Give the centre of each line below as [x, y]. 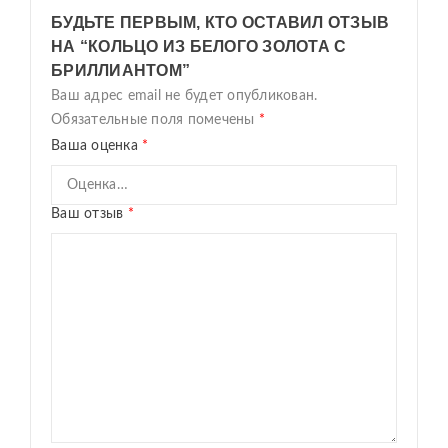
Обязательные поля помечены [155, 120]
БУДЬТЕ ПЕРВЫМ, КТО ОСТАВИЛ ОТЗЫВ [220, 22]
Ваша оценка [96, 146]
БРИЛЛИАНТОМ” [120, 70]
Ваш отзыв [89, 214]
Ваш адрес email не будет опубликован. [184, 96]
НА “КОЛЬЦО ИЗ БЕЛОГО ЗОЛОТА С [199, 46]
